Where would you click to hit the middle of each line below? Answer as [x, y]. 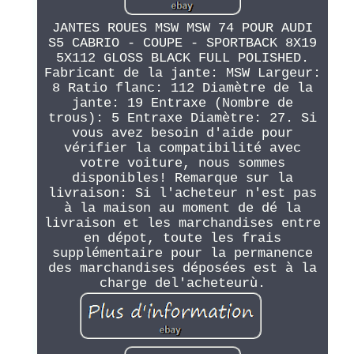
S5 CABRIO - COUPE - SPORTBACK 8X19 [182, 43]
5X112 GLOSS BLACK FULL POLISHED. [182, 58]
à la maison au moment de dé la [182, 208]
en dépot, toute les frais [182, 238]
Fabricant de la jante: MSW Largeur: [182, 73]
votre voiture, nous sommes [182, 163]
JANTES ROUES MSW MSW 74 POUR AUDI [182, 28]
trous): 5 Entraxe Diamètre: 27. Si [182, 118]
